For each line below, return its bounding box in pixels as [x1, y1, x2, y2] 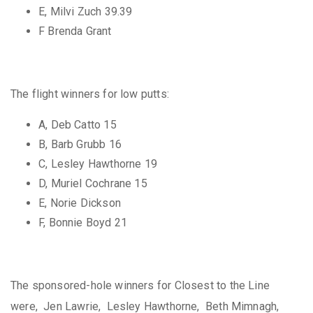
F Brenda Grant [38, 24, 112, 38]
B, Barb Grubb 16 [38, 137, 122, 151]
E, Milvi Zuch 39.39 [38, 4, 133, 18]
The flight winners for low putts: [10, 87, 169, 101]
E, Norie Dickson [38, 196, 121, 210]
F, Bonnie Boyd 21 [38, 215, 128, 229]
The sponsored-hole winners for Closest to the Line [10, 278, 270, 292]
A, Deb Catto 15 [38, 117, 117, 131]
